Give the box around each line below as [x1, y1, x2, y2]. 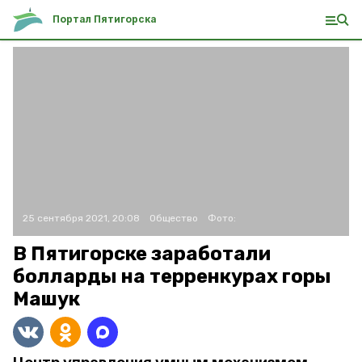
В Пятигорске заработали [13, 242, 271, 265]
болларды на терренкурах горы [13, 265, 331, 288]
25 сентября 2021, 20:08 [23, 213, 140, 224]
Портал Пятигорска [53, 13, 158, 25]
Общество [149, 213, 198, 224]
